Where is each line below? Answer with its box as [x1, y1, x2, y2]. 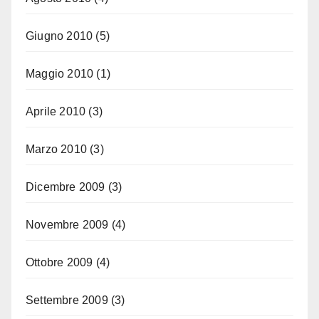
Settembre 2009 [26, 293, 108, 306]
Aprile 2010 [26, 105, 86, 117]
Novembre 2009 [26, 218, 109, 231]
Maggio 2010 [26, 67, 94, 80]
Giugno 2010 [26, 29, 93, 42]
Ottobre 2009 [26, 256, 93, 268]
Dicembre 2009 [26, 180, 105, 193]
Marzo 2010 [26, 142, 87, 155]
